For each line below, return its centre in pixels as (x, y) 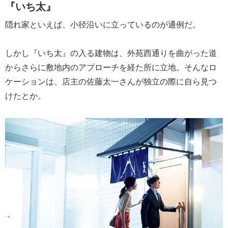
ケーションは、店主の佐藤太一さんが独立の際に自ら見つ (111, 81)
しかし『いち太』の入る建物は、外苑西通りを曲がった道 (111, 53)
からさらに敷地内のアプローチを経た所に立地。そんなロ (111, 67)
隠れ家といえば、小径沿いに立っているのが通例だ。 (103, 24)
